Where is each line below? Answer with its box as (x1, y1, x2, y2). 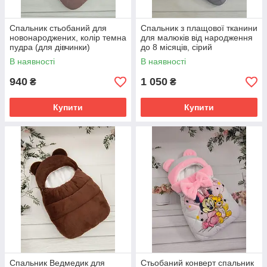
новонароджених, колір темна (10, 33, 126, 42)
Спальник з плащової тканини (141, 23, 257, 33)
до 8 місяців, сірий (141, 42, 212, 52)
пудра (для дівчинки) (10, 42, 90, 52)
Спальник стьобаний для (10, 23, 107, 33)
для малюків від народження (141, 33, 253, 42)
